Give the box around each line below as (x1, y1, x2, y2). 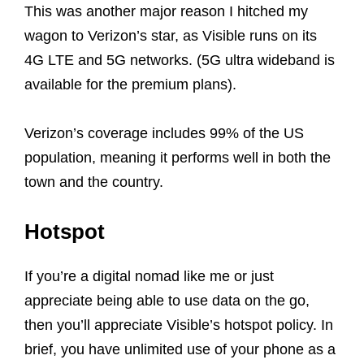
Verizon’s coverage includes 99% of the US (24, 125, 304, 142)
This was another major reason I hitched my (24, 3, 308, 20)
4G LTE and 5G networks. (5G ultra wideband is (24, 52, 335, 69)
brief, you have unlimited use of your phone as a (24, 341, 336, 358)
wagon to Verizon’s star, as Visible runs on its (24, 28, 317, 45)
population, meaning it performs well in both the (24, 149, 331, 167)
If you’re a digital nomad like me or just (24, 268, 274, 285)
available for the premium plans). (24, 76, 236, 93)
